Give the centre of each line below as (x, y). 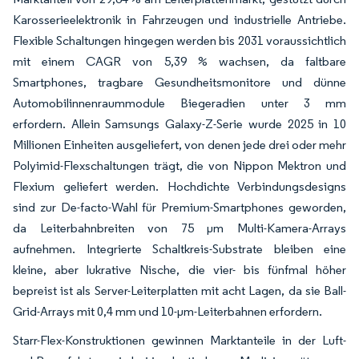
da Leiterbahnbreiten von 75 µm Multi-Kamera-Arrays (179, 228)
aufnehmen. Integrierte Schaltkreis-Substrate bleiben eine (179, 249)
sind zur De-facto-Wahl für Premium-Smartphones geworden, (179, 207)
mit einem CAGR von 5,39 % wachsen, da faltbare (179, 61)
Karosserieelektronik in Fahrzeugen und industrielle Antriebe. (179, 20)
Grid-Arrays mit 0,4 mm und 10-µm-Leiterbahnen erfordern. (167, 311)
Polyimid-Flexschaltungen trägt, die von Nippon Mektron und (179, 165)
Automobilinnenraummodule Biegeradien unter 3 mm (179, 103)
